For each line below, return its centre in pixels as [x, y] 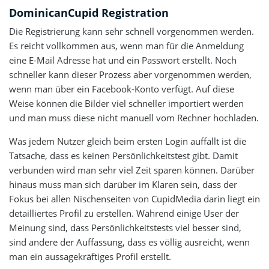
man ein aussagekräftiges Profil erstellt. [90, 256]
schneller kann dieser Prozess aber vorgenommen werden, [130, 74]
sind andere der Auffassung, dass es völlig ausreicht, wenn [129, 242]
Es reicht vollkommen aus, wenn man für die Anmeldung [126, 45]
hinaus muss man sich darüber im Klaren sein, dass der [123, 184]
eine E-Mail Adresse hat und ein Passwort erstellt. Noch [123, 60]
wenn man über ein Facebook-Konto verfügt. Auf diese [122, 89]
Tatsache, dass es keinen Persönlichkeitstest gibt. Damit [123, 155]
